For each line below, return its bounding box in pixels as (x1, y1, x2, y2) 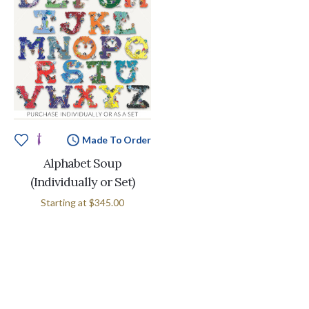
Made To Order (81, 134, 151, 146)
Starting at (41, 196, 89, 208)
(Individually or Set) (30, 173, 134, 190)
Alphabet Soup (43, 154, 121, 171)
